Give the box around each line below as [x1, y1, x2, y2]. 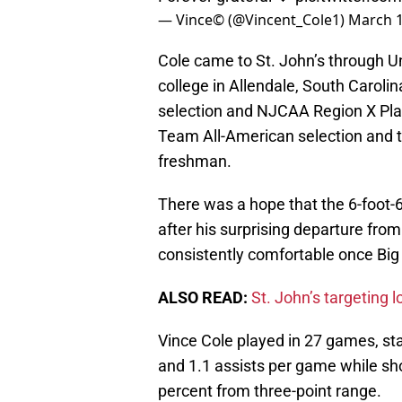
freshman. [158, 152, 232, 171]
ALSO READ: [158, 288, 248, 308]
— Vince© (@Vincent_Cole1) [158, 10, 348, 31]
